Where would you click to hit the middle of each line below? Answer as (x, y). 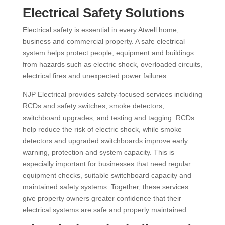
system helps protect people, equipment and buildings (108, 53)
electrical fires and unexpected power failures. (95, 76)
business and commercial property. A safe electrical (103, 41)
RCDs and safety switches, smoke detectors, (93, 106)
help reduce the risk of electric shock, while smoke (102, 129)
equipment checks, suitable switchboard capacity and (107, 175)
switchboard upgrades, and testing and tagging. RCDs (108, 118)
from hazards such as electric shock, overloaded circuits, (112, 64)
